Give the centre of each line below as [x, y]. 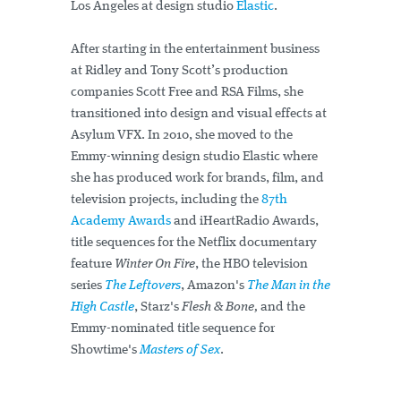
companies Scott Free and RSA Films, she [187, 93]
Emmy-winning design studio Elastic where [194, 158]
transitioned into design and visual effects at [199, 115]
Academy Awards [121, 222]
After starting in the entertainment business [195, 50]
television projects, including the [166, 200]
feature [93, 265]
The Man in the [289, 286]
